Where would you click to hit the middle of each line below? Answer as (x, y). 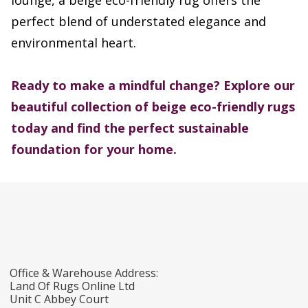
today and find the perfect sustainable (130, 128)
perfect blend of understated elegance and (139, 22)
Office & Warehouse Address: (84, 273)
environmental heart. (74, 43)
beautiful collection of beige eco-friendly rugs (153, 107)
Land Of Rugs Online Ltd (72, 286)
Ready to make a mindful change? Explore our (153, 86)
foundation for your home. (94, 150)
